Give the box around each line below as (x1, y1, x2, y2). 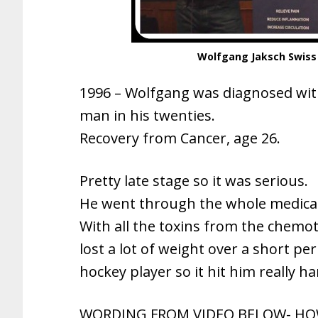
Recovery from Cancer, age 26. (79, 128, 280, 148)
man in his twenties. (79, 106, 215, 125)
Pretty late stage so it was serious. (79, 171, 308, 190)
